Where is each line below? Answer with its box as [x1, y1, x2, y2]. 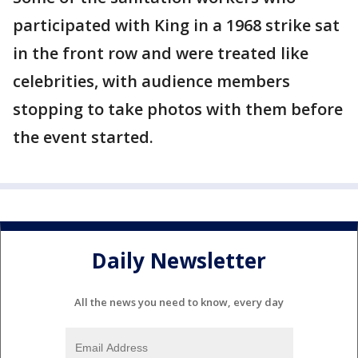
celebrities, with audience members [13, 70, 290, 92]
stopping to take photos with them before [13, 98, 343, 120]
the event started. [13, 126, 153, 148]
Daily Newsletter [92, 246, 266, 276]
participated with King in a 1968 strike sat [13, 14, 340, 36]
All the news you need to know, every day [74, 294, 284, 309]
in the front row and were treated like [13, 42, 308, 64]
